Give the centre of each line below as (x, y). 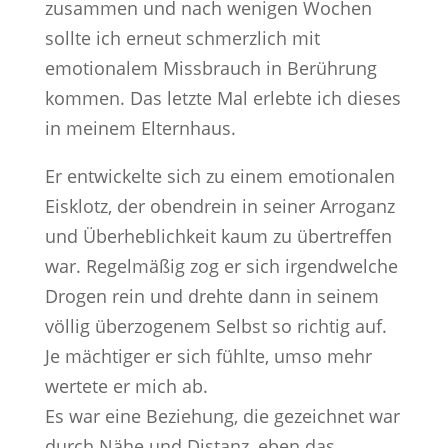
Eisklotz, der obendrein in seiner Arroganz (219, 206)
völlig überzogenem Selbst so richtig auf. (215, 326)
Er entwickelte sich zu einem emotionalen (219, 176)
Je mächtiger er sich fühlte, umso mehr (208, 356)
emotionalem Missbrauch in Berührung (210, 68)
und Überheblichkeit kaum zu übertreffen (218, 236)
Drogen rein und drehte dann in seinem (211, 296)
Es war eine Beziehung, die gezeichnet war (222, 416)
